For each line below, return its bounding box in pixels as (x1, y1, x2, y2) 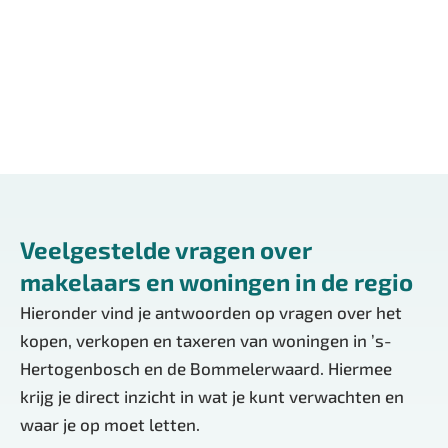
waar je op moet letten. (20, 414, 200, 435)
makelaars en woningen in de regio (20, 267, 413, 297)
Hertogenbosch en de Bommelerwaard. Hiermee (20, 358, 392, 379)
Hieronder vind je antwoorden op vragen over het (20, 302, 402, 323)
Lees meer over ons (55, 67, 213, 88)
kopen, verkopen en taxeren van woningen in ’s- (20, 330, 392, 351)
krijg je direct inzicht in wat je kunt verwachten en (20, 386, 404, 407)
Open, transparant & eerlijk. (30, 11, 244, 32)
